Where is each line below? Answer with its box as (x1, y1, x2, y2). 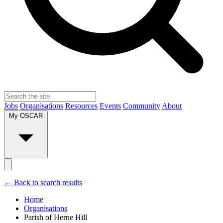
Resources (65, 102, 98, 111)
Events (100, 102, 121, 111)
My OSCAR (9, 112, 43, 120)
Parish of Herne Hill (24, 213, 87, 222)
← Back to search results (4, 178, 82, 187)
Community (123, 102, 160, 111)
